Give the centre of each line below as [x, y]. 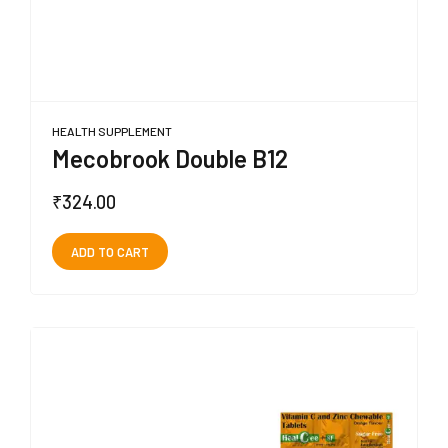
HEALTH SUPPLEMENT [112, 130]
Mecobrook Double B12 [170, 158]
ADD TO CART [109, 251]
